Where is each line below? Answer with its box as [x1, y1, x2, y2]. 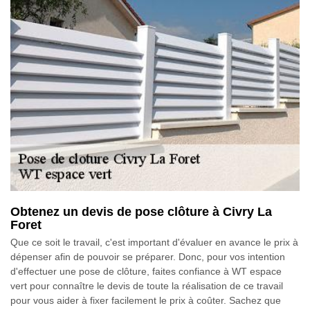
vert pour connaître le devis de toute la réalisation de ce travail [10, 280, 283, 291]
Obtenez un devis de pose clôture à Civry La [10, 204, 272, 219]
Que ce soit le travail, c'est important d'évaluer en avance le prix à [10, 236, 298, 248]
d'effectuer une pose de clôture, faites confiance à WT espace [10, 265, 282, 277]
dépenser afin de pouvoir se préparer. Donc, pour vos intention [10, 250, 285, 262]
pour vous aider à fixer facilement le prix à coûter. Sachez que [10, 294, 281, 306]
